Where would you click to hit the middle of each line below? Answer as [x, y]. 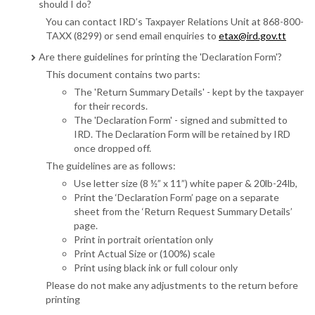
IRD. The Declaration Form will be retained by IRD [182, 134]
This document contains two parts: [123, 75]
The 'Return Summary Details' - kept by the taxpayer [189, 92]
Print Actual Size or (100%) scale [144, 254]
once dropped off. [112, 148]
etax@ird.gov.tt [252, 36]
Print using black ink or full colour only [156, 268]
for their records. [111, 106]
